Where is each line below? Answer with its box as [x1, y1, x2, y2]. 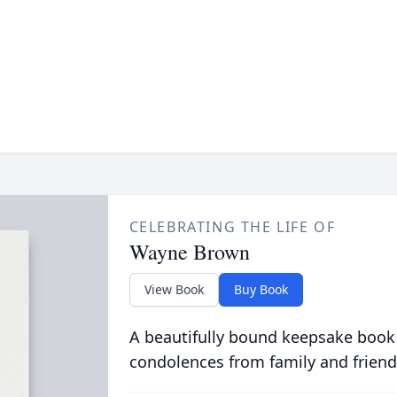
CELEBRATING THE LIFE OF [128, 217, 336, 237]
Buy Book [233, 281, 288, 298]
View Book [144, 281, 204, 298]
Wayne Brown [128, 237, 250, 266]
